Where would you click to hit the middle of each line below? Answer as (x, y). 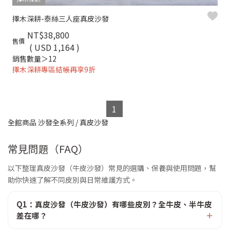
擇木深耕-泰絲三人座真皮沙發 (61, 18)
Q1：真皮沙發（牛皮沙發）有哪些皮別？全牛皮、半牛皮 (114, 204)
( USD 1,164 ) (54, 47)
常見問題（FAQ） (48, 149)
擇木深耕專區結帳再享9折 (54, 69)
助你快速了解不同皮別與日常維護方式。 (72, 180)
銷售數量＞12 (34, 59)
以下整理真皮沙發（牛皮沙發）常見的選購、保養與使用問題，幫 (112, 168)
